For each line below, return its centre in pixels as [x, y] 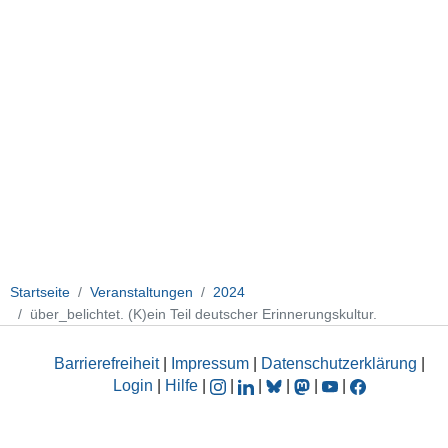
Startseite [40, 291]
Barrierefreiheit [106, 364]
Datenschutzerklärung [339, 364]
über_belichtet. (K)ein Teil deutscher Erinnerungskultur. [203, 313]
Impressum [210, 364]
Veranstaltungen [141, 291]
